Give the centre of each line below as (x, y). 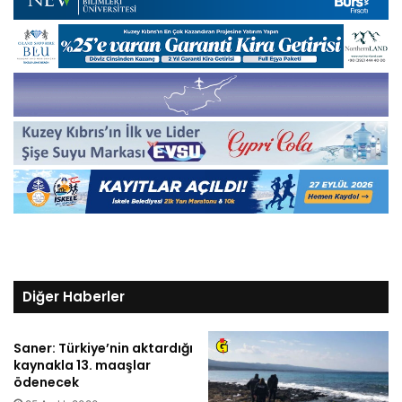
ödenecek (46, 382)
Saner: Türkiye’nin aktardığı (103, 348)
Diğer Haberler (74, 296)
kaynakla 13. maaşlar (82, 365)
